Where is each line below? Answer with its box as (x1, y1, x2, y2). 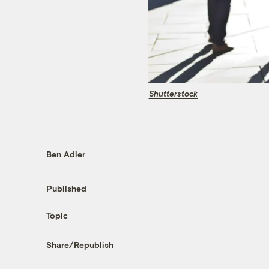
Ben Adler (46, 148, 85, 159)
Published (46, 183, 86, 193)
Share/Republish (46, 240, 113, 250)
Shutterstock (149, 88, 198, 98)
